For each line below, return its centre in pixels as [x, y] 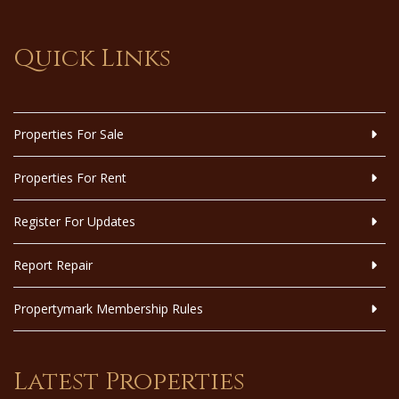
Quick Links [92, 59]
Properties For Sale [69, 134]
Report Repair [53, 265]
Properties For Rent [70, 178]
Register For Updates [74, 222]
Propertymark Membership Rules [108, 309]
